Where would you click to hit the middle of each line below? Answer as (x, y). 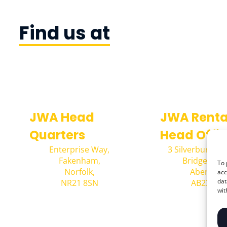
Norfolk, (79, 172)
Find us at (65, 33)
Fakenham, (79, 161)
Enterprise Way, (80, 149)
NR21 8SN (79, 183)
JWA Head (62, 117)
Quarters (57, 135)
